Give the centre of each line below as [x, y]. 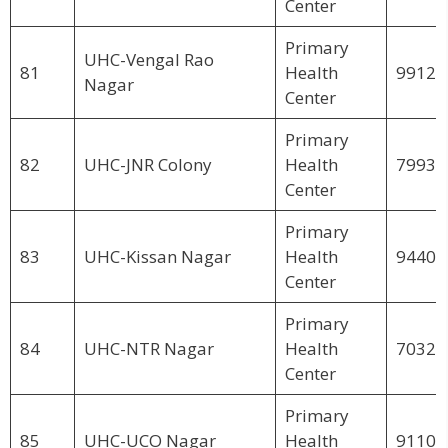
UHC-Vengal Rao [148, 59]
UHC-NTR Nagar [148, 348]
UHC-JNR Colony [147, 164]
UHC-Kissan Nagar [157, 256]
